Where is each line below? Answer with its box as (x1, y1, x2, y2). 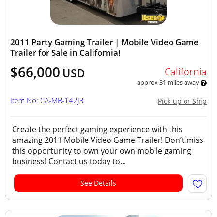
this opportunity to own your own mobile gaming (12, 145, 191, 156)
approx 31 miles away (137, 78, 201, 87)
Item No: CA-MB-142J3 (10, 95, 84, 105)
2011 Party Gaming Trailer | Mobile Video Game (10, 36, 199, 47)
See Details (80, 178, 116, 187)
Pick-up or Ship (158, 96, 207, 106)
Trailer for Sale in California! (10, 47, 121, 58)
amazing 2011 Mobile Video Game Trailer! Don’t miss (12, 135, 203, 145)
